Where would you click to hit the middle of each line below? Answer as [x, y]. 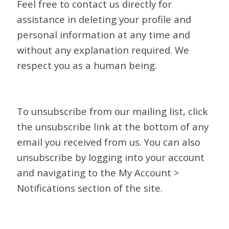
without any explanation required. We [103, 50]
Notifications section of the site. [90, 188]
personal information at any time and [104, 35]
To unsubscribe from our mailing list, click [112, 111]
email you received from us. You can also [109, 142]
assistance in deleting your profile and [104, 19]
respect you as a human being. [87, 65]
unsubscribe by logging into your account [111, 157]
